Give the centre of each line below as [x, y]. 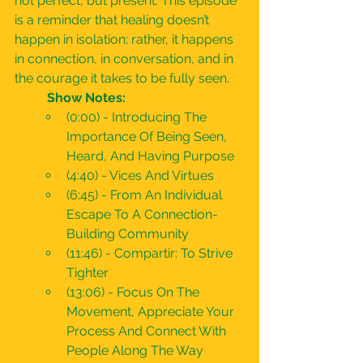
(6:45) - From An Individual [146, 195]
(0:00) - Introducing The [138, 117]
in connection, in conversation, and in [126, 59]
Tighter [88, 273]
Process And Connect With [148, 331]
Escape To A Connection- [142, 214]
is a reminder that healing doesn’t [113, 20]
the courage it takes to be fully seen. [122, 78]
